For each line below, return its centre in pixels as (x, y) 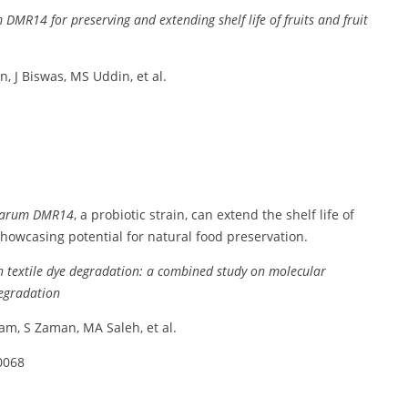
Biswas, (46, 76)
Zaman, (59, 328)
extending (189, 20)
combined (187, 271)
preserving (102, 20)
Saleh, (127, 328)
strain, (170, 215)
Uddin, (115, 76)
